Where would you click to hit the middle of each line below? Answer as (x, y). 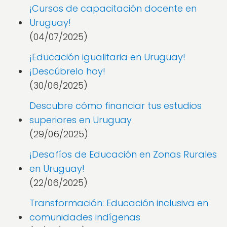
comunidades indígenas (85, 217)
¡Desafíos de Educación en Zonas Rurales (123, 154)
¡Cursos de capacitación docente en (113, 8)
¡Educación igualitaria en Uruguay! (107, 57)
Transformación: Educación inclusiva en (119, 203)
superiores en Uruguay (81, 120)
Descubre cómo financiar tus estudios (116, 106)
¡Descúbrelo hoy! (67, 71)
